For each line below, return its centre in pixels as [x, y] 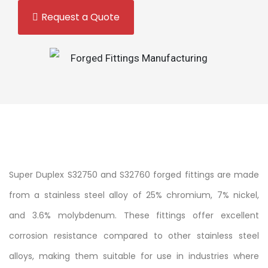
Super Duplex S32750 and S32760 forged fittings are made [134, 174]
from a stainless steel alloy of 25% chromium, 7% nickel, [134, 195]
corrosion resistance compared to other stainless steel [134, 235]
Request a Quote [80, 17]
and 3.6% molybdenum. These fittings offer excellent [134, 215]
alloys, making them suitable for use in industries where [134, 256]
